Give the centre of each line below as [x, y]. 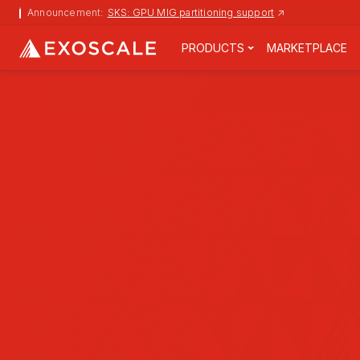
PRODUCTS [213, 48]
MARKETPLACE [307, 48]
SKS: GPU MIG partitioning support [191, 12]
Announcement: [65, 12]
